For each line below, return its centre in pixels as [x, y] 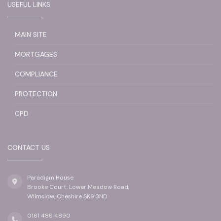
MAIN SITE [31, 34]
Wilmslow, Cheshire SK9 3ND [67, 196]
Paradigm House [50, 177]
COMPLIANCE [36, 74]
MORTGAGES [36, 54]
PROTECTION [36, 93]
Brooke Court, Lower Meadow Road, [78, 187]
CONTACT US [29, 147]
